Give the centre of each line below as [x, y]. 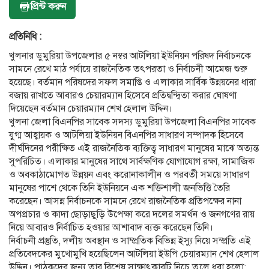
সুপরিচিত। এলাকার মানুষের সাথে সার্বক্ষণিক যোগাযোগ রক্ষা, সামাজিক [132, 161]
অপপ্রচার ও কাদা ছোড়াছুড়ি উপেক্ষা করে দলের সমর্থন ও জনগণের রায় [132, 214]
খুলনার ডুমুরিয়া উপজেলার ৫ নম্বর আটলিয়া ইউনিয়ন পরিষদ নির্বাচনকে [130, 56]
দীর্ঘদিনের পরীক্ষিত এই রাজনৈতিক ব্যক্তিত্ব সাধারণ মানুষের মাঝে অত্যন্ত [134, 148]
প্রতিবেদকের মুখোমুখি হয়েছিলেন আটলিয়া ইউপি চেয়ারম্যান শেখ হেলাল [134, 254]
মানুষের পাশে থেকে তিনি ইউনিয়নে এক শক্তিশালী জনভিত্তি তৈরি [119, 188]
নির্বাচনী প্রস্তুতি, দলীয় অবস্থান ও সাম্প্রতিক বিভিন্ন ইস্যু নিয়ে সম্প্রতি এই [130, 240]
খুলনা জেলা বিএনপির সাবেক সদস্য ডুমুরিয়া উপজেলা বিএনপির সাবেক [132, 122]
